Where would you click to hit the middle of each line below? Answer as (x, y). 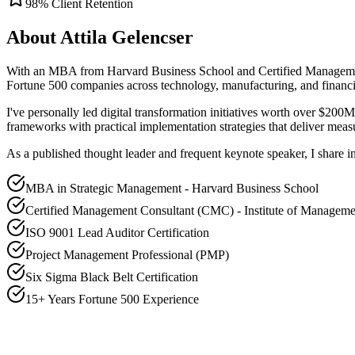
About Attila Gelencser (100, 37)
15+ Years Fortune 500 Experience (112, 299)
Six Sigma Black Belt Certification (112, 277)
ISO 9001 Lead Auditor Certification (117, 232)
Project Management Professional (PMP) (127, 254)
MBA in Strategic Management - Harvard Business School (172, 188)
